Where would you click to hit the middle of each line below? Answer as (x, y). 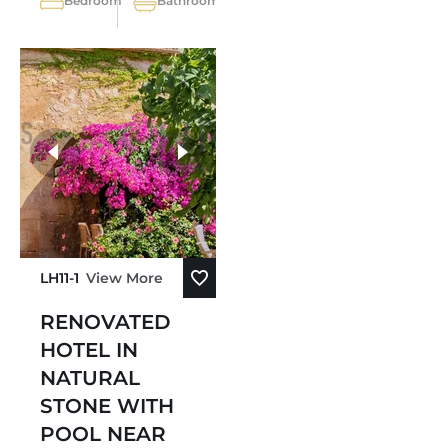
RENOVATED (105, 322)
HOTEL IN (89, 350)
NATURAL (90, 378)
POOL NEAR (103, 434)
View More (124, 278)
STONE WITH (107, 406)
